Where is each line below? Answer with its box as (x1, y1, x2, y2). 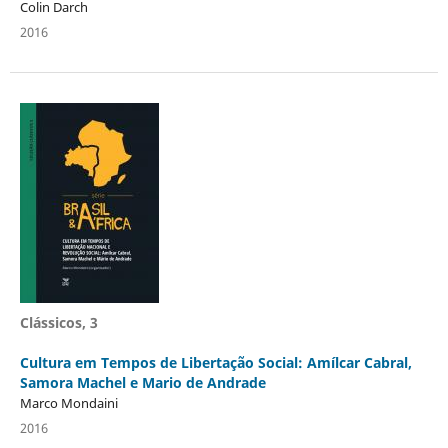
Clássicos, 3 (19, 312, 98, 332)
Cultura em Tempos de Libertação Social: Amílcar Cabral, (19, 352, 412, 372)
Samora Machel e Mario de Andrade (19, 372, 266, 392)
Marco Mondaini (19, 393, 118, 412)
